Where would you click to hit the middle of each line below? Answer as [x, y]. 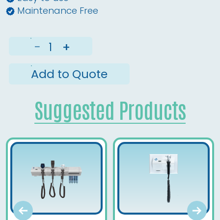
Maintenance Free [58, 11]
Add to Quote [69, 74]
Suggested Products [110, 109]
